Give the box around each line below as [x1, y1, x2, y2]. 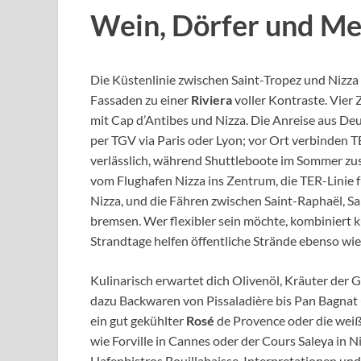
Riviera [191, 92, 232, 108]
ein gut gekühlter [90, 313, 186, 329]
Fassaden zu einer [90, 92, 191, 108]
